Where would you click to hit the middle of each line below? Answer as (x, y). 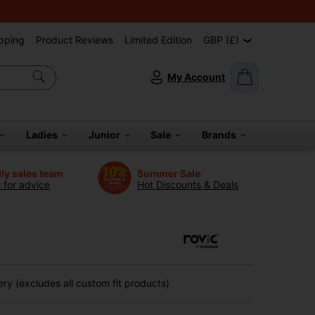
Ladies (44, 135)
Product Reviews (75, 40)
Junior (106, 135)
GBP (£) (223, 40)
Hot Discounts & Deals (188, 184)
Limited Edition (158, 40)
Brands (221, 135)
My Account (196, 77)
